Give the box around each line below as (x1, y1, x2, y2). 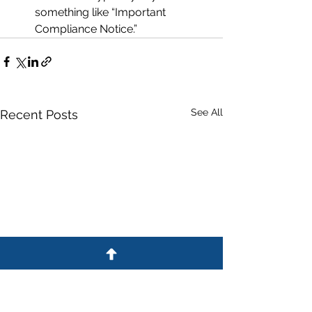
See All (191, 107, 223, 118)
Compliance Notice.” (35, 22, 137, 36)
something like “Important (35, 6, 169, 19)
